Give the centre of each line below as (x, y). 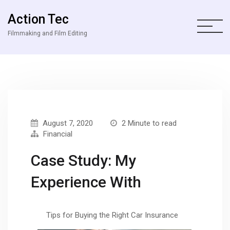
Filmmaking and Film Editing (47, 33)
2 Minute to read (148, 123)
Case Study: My (83, 160)
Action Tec (38, 19)
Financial (58, 134)
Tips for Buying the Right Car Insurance (112, 215)
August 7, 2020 (67, 123)
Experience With (86, 182)
